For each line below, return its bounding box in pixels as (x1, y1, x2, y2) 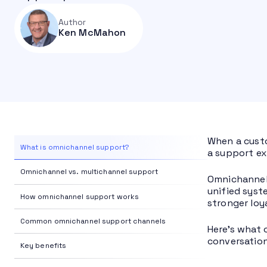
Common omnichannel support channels (20, 216, 166, 226)
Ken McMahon (58, 26, 126, 39)
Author (58, 17, 86, 28)
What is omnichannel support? (20, 142, 130, 152)
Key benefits (20, 241, 67, 251)
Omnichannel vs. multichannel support (20, 167, 159, 177)
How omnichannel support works (20, 191, 139, 201)
